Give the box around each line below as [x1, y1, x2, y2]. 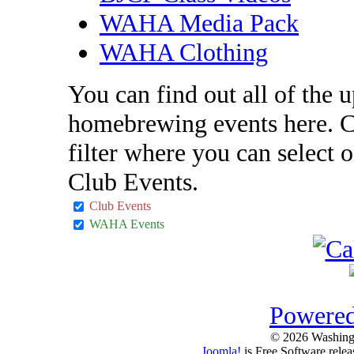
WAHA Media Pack [100, 8, 299, 37]
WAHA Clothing [100, 37, 268, 66]
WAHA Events [89, 217, 164, 231]
